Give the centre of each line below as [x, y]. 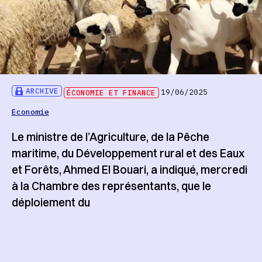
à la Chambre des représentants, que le [111, 186]
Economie [30, 112]
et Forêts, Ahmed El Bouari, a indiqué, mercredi [129, 170]
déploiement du [51, 203]
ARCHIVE [42, 91]
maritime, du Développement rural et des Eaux [128, 154]
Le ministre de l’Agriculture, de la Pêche [110, 137]
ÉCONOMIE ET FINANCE [111, 92]
